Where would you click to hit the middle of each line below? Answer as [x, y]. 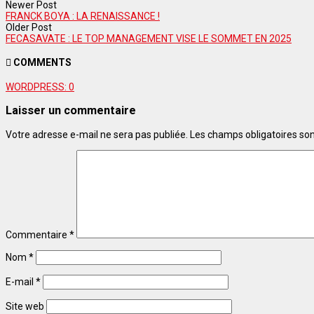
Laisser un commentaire [71, 111]
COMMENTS [41, 63]
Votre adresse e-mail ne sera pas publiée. [97, 134]
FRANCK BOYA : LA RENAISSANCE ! [83, 16]
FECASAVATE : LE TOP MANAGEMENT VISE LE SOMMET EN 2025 [149, 38]
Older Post [29, 27]
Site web [25, 306]
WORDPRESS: [37, 87]
